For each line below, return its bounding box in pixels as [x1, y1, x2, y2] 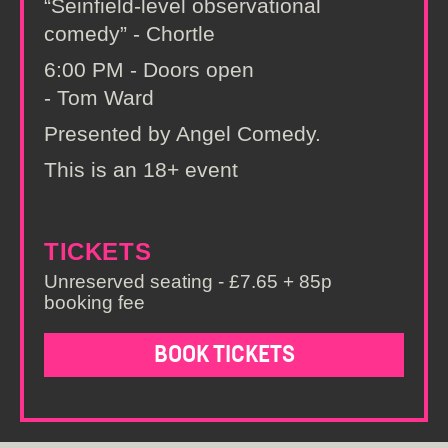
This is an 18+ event [44, 158, 238, 181]
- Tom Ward [44, 86, 154, 109]
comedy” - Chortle [44, 22, 215, 45]
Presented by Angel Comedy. [44, 122, 321, 145]
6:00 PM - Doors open [44, 58, 254, 81]
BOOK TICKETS [153, 343, 295, 367]
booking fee [44, 292, 145, 313]
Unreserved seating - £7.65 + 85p [44, 271, 332, 292]
